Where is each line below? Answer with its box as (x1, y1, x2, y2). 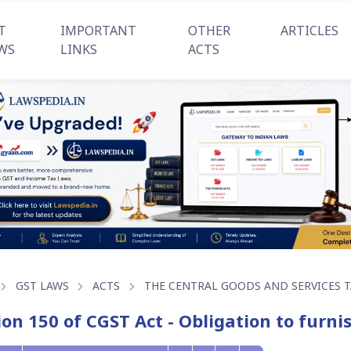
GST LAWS (15, 278, 69, 294)
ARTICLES (280, 22, 338, 39)
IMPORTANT (60, 22, 137, 39)
